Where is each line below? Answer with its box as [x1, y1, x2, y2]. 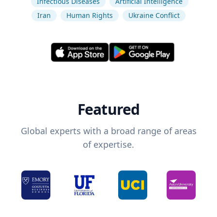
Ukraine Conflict [128, 11, 180, 20]
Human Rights [66, 11, 113, 20]
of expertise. [83, 139, 134, 151]
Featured [77, 99, 140, 120]
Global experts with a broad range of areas [20, 125, 197, 137]
